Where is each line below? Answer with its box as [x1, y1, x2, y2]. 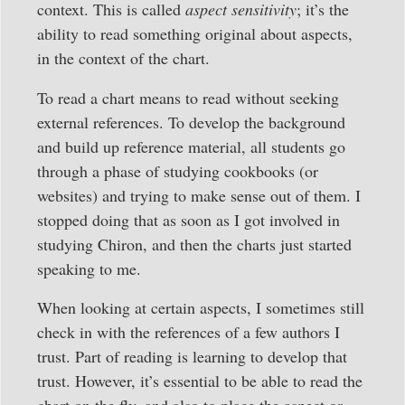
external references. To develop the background [37, 110, 345, 133]
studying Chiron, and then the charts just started [37, 232, 352, 255]
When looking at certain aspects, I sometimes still [37, 296, 364, 318]
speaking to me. [37, 257, 141, 279]
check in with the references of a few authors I [37, 320, 340, 343]
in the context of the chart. [37, 47, 210, 70]
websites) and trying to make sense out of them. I [37, 184, 361, 206]
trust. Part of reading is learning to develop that [37, 344, 347, 367]
